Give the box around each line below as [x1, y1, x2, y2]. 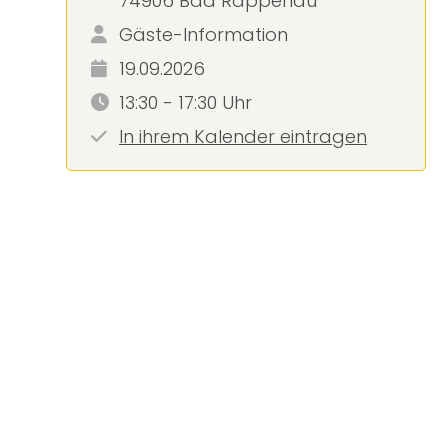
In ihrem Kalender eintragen [119, 124, 367, 149]
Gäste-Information [119, 22, 288, 47]
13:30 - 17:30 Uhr [119, 90, 252, 115]
